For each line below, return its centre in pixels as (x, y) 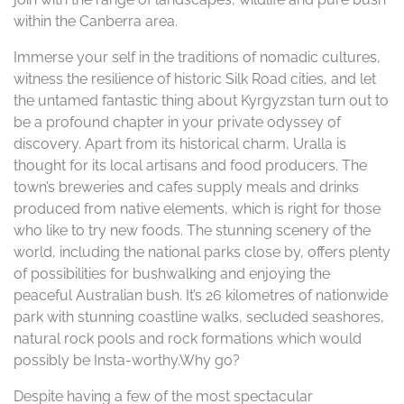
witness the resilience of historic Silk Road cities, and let (195, 79)
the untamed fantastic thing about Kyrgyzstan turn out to (201, 101)
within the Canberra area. (96, 21)
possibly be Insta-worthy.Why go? (127, 360)
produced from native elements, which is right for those (197, 209)
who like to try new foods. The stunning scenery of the (192, 230)
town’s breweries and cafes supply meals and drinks (186, 187)
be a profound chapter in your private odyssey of (177, 122)
